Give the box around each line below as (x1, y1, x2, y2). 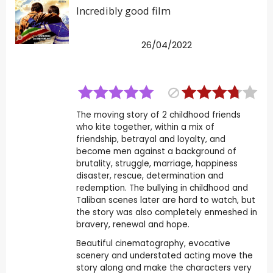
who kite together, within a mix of (76, 121, 214, 133)
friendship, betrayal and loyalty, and (76, 133, 225, 145)
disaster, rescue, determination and (76, 169, 224, 182)
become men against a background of (76, 145, 236, 157)
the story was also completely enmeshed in (76, 206, 257, 218)
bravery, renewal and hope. (76, 218, 190, 230)
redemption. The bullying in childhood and (76, 182, 248, 194)
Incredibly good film (76, 4, 171, 18)
